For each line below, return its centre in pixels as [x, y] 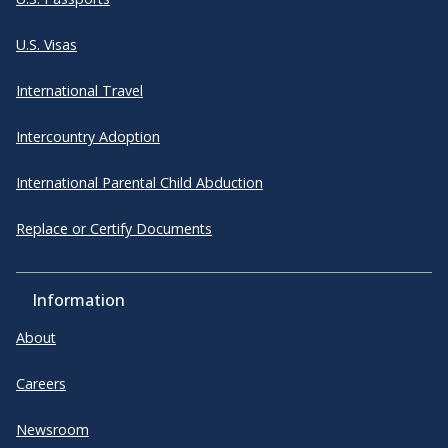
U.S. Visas [46, 44]
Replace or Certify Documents [114, 228]
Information [78, 299]
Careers [41, 383]
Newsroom [52, 429]
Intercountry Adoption [88, 136]
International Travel [79, 90]
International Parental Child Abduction [139, 182]
